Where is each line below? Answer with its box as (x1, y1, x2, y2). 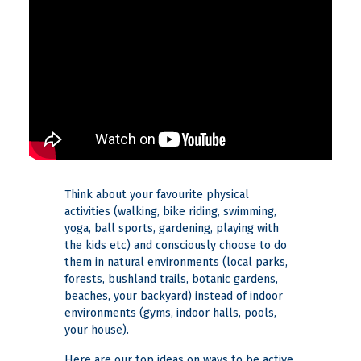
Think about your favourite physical (64, 188, 249, 202)
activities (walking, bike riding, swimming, (64, 205, 276, 219)
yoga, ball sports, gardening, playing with (64, 222, 279, 236)
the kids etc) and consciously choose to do (64, 239, 287, 253)
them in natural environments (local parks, (64, 255, 288, 270)
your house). (64, 323, 129, 338)
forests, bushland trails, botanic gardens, (64, 272, 278, 287)
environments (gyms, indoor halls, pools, (64, 306, 276, 321)
